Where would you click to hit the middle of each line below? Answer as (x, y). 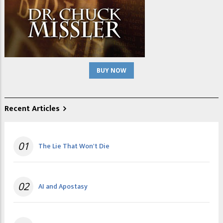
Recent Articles (32, 109)
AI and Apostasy (63, 186)
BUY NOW (111, 70)
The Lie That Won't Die (74, 146)
